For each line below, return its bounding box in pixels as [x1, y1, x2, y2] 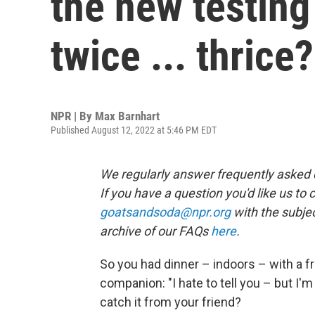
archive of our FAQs [100, 224, 211, 238]
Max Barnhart [95, 109, 160, 123]
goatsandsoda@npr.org [100, 205, 231, 219]
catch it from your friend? [100, 295, 241, 309]
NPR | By [51, 109, 95, 123]
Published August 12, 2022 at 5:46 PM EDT [51, 124, 217, 136]
